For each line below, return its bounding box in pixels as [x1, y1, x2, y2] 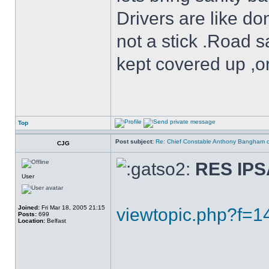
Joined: [18, 204, 40, 211]
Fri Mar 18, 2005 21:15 [40, 204, 105, 211]
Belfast [45, 217, 66, 224]
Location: [18, 217, 45, 224]
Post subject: [115, 138, 154, 145]
